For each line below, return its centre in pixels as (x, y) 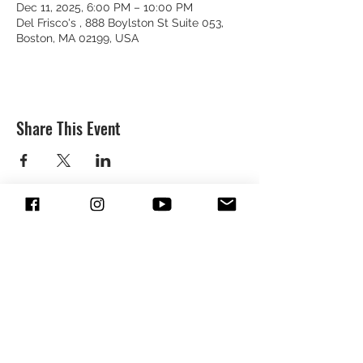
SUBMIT (130, 335)
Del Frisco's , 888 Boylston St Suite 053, (120, 23)
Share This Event (68, 128)
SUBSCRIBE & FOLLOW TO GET (109, 228)
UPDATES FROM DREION (100, 261)
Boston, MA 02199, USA (77, 38)
